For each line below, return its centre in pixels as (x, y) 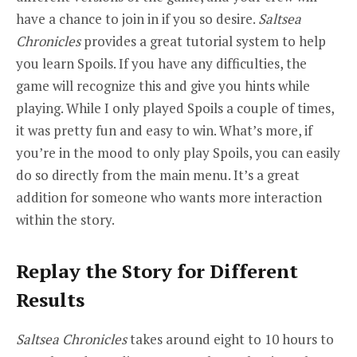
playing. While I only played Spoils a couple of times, (175, 108)
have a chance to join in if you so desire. (137, 18)
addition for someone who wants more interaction (169, 197)
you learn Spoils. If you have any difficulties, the (161, 63)
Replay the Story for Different (157, 271)
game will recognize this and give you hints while (163, 85)
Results (50, 300)
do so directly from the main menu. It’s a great (158, 175)
